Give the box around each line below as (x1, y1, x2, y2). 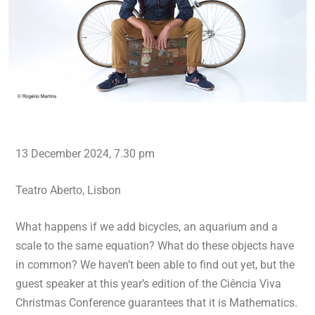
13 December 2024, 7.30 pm (15, 146, 155, 160)
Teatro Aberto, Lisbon (15, 183, 121, 197)
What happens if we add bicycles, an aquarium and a (15, 219, 278, 233)
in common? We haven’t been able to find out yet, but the (15, 257, 295, 271)
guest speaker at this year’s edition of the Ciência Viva (15, 276, 281, 290)
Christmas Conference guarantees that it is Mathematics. (15, 295, 297, 309)
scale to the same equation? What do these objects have (15, 238, 294, 252)
